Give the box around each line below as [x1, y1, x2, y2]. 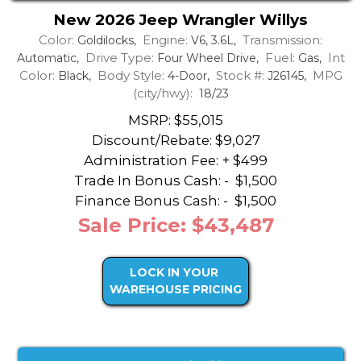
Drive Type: [85, 49, 154, 65]
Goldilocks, [74, 32, 143, 48]
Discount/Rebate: [91, 132, 212, 149]
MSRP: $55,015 [128, 112, 223, 129]
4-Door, [164, 68, 216, 83]
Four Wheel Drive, [153, 50, 265, 65]
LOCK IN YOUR [130, 265, 218, 280]
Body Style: [97, 67, 164, 83]
